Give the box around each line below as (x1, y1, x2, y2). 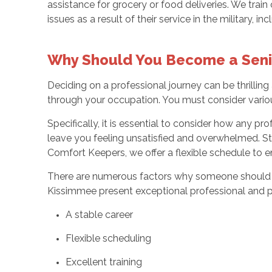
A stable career (65, 209, 133, 221)
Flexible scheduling (65, 233, 151, 245)
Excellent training (65, 256, 142, 268)
